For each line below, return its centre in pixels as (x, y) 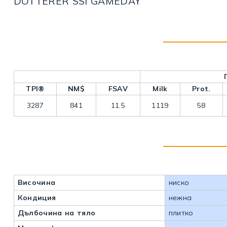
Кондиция (37, 198)
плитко (181, 213)
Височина (36, 183)
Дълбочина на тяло (56, 213)
